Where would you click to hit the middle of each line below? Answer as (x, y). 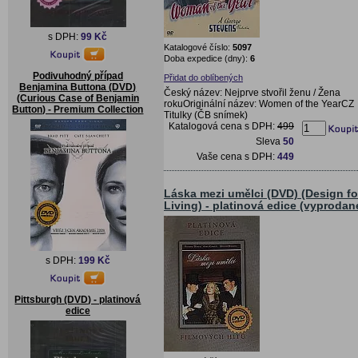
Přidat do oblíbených (203, 77)
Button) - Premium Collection (78, 109)
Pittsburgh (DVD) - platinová (78, 300)
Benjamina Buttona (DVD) (78, 87)
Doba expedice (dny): (207, 58)
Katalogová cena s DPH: (223, 126)
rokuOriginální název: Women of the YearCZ (259, 103)
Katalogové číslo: (198, 47)
